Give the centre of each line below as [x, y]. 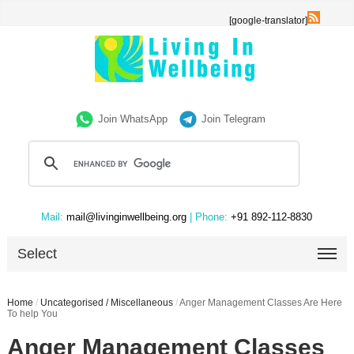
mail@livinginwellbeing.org [127, 217]
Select [38, 254]
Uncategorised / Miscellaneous [106, 303]
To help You [32, 314]
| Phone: [209, 217]
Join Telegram [234, 119]
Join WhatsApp [133, 119]
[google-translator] [269, 21]
